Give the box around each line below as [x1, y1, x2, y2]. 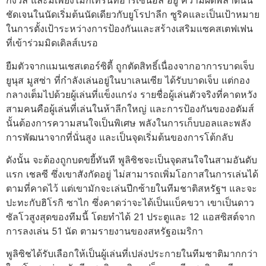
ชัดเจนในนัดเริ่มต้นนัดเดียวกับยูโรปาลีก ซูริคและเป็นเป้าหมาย [6, 8, 259, 21]
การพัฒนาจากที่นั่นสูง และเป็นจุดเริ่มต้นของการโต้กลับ [6, 131, 233, 143]
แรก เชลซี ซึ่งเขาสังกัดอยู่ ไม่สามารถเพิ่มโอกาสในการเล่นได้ [6, 168, 258, 180]
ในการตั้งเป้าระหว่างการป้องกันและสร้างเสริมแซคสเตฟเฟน [6, 23, 253, 35]
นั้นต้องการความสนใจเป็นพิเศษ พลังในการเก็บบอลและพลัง [6, 116, 251, 129]
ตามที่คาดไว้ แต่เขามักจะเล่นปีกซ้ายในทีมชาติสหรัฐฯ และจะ [6, 182, 257, 195]
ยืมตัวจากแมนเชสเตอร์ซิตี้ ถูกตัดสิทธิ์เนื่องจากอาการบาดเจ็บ [6, 59, 254, 72]
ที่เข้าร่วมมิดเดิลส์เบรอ [6, 37, 98, 49]
